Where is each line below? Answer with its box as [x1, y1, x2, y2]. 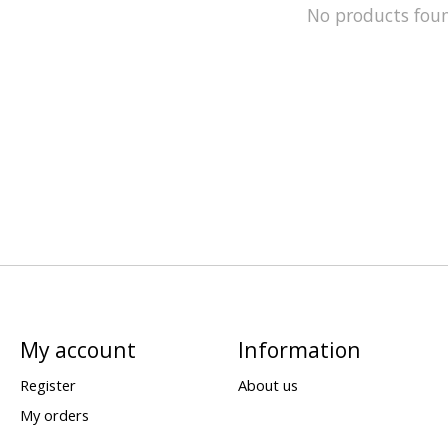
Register [19, 375, 76, 396]
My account [19, 335, 136, 365]
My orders [19, 404, 89, 425]
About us [237, 375, 298, 396]
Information [237, 335, 361, 365]
